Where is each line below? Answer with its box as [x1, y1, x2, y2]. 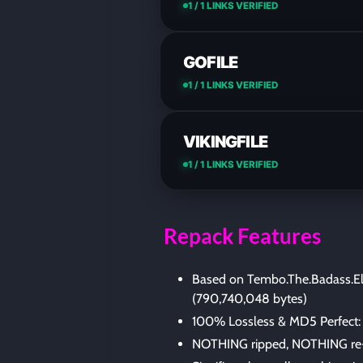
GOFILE [183, 52, 238, 72]
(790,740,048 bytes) [192, 290, 307, 306]
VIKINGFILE [183, 131, 267, 152]
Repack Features [164, 223, 322, 250]
